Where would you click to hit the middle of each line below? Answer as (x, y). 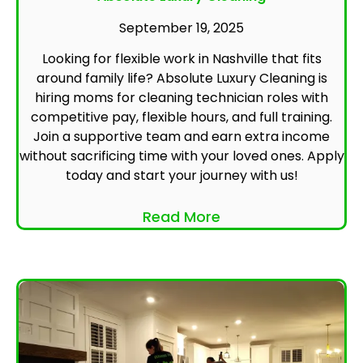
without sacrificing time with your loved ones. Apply (181, 156)
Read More (181, 217)
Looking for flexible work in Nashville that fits (181, 59)
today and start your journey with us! (181, 176)
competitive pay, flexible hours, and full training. (181, 117)
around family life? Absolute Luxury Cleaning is (181, 79)
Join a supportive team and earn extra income (181, 137)
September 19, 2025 (181, 28)
